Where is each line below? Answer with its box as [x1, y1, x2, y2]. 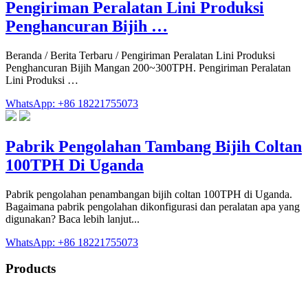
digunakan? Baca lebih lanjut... [5, 212, 140, 225]
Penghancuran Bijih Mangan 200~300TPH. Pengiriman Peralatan [5, 61, 291, 74]
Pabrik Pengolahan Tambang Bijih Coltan [5, 137, 302, 155]
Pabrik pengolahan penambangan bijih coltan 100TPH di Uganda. [5, 188, 292, 200]
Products [5, 261, 56, 276]
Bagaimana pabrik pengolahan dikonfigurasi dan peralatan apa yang [5, 200, 300, 212]
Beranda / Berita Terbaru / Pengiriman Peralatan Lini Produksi [5, 49, 275, 61]
